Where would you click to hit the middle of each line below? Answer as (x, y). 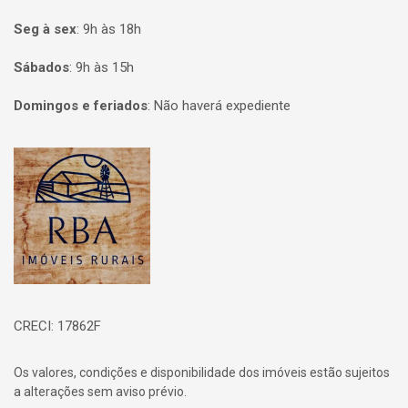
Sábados (41, 67)
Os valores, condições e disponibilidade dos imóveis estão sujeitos (202, 372)
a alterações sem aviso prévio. (100, 392)
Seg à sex (45, 29)
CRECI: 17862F (57, 326)
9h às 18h (112, 29)
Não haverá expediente (222, 106)
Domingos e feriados (81, 106)
